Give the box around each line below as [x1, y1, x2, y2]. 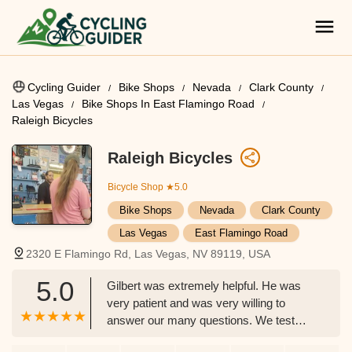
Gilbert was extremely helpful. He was [107, 279, 301, 292]
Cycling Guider [27, 81, 101, 93]
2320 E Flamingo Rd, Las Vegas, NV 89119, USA [26, 247, 270, 260]
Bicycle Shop [108, 181, 163, 192]
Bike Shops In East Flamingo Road [82, 97, 255, 110]
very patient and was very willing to [107, 296, 285, 310]
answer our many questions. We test [107, 313, 295, 327]
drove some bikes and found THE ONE [107, 331, 308, 344]
